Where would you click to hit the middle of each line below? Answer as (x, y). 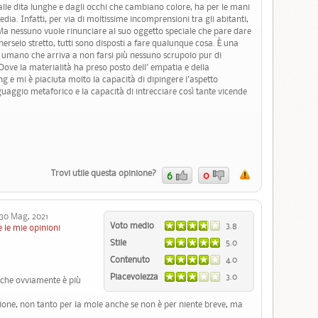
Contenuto (131, 259)
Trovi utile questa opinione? (105, 173)
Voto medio (133, 225)
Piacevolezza (135, 276)
